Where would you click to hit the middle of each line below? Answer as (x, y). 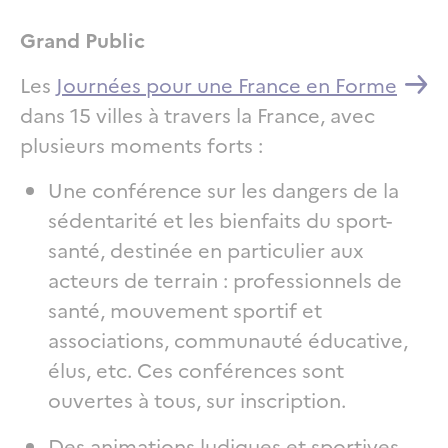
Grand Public (82, 38)
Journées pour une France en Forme (226, 83)
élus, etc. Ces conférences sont (196, 368)
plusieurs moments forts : (141, 143)
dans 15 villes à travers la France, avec (197, 113)
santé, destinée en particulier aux (206, 248)
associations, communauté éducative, (228, 338)
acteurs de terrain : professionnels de (225, 278)
